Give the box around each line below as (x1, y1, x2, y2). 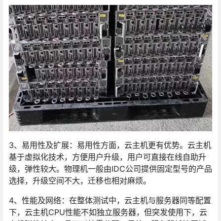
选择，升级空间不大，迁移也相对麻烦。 (9, 175, 151, 185)
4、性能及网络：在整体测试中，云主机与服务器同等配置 (9, 195, 211, 205)
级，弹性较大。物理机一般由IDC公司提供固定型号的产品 (9, 163, 212, 174)
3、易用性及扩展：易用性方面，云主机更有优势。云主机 (9, 140, 211, 150)
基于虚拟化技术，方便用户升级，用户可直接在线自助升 (9, 151, 206, 162)
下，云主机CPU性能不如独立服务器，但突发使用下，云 (9, 207, 207, 217)
